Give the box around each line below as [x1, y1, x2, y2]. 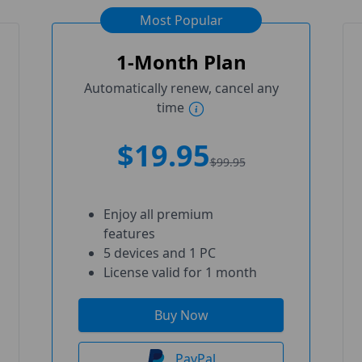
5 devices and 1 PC [103, 244, 216, 262]
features [103, 225, 155, 242]
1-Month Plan [116, 48, 246, 75]
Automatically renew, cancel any [83, 79, 279, 97]
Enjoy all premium [103, 205, 213, 223]
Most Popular [139, 11, 223, 29]
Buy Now [154, 306, 208, 324]
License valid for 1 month [103, 263, 257, 281]
